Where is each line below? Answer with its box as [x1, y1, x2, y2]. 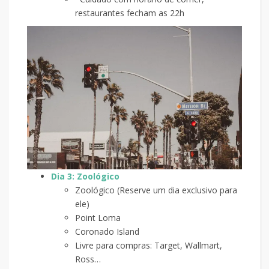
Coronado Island [75, 225, 139, 237]
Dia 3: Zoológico [51, 170, 119, 182]
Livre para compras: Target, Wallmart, [75, 239, 222, 251]
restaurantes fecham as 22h [75, 7, 184, 19]
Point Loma [75, 211, 121, 223]
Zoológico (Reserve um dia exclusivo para [75, 184, 237, 196]
